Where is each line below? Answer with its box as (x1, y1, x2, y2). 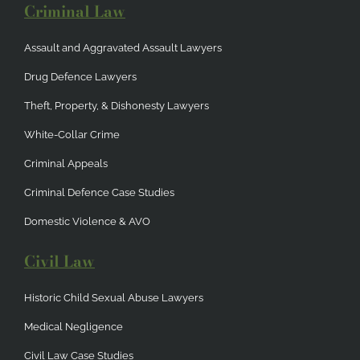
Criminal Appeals (24, 157, 108, 170)
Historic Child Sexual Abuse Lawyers (24, 292, 203, 305)
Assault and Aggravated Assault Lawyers (24, 42, 222, 55)
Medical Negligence (24, 321, 123, 333)
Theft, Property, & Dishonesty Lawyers (24, 100, 209, 112)
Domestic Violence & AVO (24, 215, 150, 228)
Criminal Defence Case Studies (24, 186, 174, 199)
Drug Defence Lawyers (24, 71, 137, 84)
